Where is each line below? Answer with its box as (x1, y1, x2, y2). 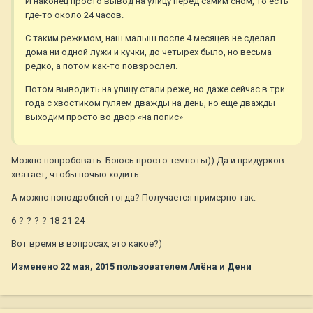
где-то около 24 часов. (25, 10, 124, 21)
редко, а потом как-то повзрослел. (25, 61, 177, 72)
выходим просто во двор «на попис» (25, 112, 183, 123)
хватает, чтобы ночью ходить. (11, 169, 141, 180)
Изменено (11, 261, 60, 272)
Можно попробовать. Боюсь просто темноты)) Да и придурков (11, 155, 284, 166)
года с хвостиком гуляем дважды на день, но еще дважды (25, 98, 275, 109)
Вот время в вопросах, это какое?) (11, 238, 162, 249)
